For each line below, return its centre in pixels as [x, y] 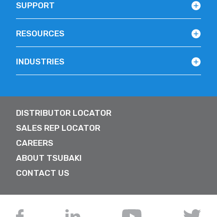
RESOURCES [40, 34]
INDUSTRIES [40, 62]
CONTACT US [43, 173]
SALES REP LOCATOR [58, 128]
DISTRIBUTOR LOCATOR [64, 113]
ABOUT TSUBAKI [49, 158]
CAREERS [35, 143]
